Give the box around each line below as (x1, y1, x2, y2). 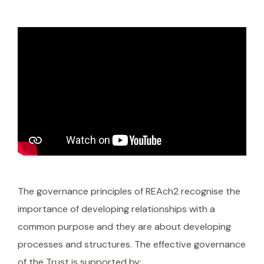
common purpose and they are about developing (18, 220, 231, 233)
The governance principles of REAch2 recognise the (18, 184, 240, 197)
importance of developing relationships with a (18, 202, 215, 215)
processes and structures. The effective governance (18, 237, 246, 250)
